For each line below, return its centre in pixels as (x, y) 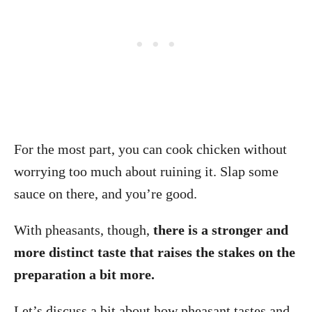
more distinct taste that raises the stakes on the (155, 252)
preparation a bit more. (84, 274)
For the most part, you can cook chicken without (150, 149)
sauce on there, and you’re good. (106, 193)
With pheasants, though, (84, 229)
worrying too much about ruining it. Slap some (146, 171)
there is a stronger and (221, 229)
